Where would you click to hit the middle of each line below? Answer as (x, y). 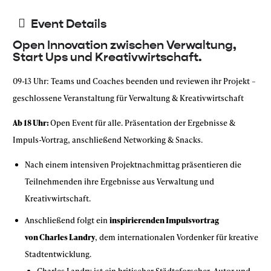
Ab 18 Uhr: (31, 123)
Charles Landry (67, 237)
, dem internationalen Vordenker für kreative (177, 237)
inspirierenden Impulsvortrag (164, 220)
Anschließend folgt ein (67, 220)
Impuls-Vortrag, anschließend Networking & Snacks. (108, 140)
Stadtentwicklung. (58, 254)
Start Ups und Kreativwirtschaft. (107, 57)
